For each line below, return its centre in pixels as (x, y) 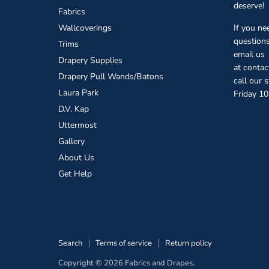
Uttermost (77, 125)
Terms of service (124, 243)
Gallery (71, 142)
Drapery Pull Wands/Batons (111, 77)
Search (70, 243)
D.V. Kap (74, 109)
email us (249, 55)
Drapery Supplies (90, 61)
